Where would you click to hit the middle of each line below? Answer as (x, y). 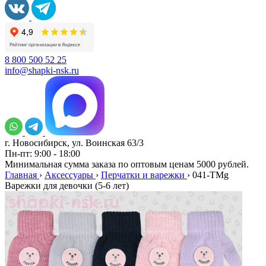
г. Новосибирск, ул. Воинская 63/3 (74, 143)
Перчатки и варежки (143, 175)
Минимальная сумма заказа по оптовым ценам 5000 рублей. (127, 164)
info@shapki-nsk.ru (42, 70)
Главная (21, 175)
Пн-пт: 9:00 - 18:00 (42, 153)
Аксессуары (69, 175)
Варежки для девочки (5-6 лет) (67, 186)
